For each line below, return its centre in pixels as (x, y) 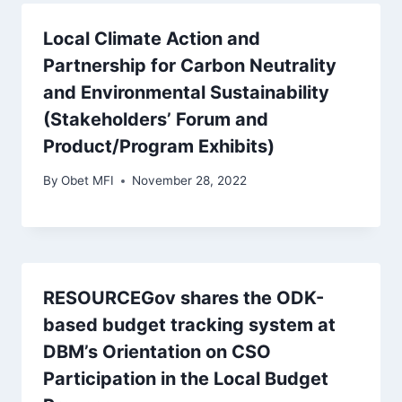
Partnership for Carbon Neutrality (190, 65)
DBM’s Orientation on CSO (157, 352)
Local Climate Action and (152, 38)
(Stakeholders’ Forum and (156, 119)
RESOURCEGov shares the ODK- (184, 298)
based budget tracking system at (189, 325)
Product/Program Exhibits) (159, 146)
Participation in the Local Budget (186, 379)
